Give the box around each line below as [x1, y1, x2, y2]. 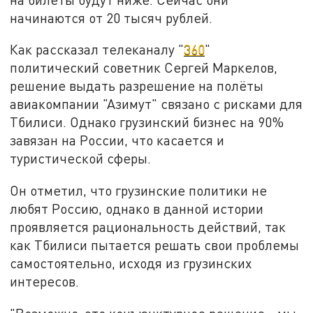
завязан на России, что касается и [10, 132, 225, 149]
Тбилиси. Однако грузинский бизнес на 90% [10, 114, 284, 131]
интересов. [10, 272, 80, 289]
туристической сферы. [10, 150, 152, 167]
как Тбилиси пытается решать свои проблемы [10, 236, 300, 253]
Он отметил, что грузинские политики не [10, 182, 268, 198]
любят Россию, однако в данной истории [10, 200, 264, 217]
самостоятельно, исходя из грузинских [10, 254, 252, 271]
